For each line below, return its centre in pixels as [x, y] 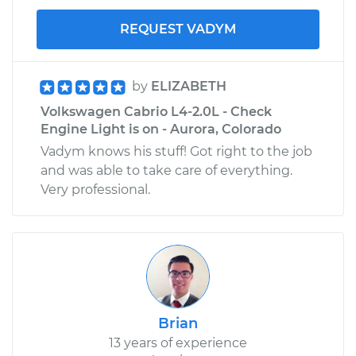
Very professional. [95, 189]
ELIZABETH [189, 86]
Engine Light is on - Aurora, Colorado [161, 129]
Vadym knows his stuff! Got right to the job [176, 151]
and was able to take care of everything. [166, 170]
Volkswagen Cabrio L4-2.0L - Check [156, 111]
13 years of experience [178, 342]
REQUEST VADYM [178, 29]
